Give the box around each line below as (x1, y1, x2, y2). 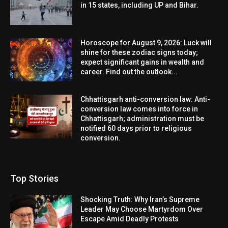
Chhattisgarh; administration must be (80, 115, 205, 123)
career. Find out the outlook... (80, 67, 178, 76)
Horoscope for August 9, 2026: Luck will (80, 38, 212, 47)
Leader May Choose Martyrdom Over (80, 205, 204, 214)
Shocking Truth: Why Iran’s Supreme (80, 195, 200, 204)
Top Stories (10, 173, 59, 184)
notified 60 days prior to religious (80, 124, 192, 133)
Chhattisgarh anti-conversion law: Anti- (80, 95, 211, 104)
